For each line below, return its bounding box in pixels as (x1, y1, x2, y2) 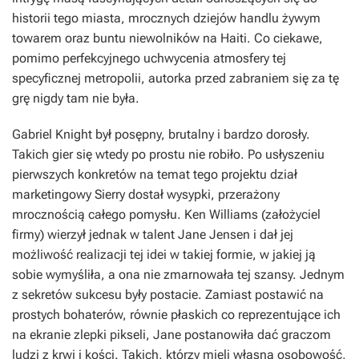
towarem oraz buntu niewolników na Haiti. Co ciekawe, (12, 30, 323, 46)
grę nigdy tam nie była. (12, 90, 139, 106)
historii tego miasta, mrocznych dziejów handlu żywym (12, 10, 321, 26)
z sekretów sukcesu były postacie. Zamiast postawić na (12, 286, 324, 302)
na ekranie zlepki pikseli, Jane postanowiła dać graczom (12, 326, 331, 342)
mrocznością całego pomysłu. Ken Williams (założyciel (12, 206, 321, 222)
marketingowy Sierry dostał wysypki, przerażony (12, 186, 280, 202)
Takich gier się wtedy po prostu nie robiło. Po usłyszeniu (12, 146, 325, 162)
